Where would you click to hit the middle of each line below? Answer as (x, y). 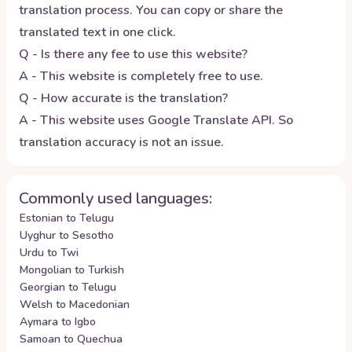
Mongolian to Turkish (72, 270)
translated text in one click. (97, 32)
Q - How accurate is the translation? (123, 98)
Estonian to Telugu (67, 218)
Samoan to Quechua (71, 339)
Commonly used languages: (115, 198)
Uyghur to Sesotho (67, 235)
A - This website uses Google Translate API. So (156, 120)
